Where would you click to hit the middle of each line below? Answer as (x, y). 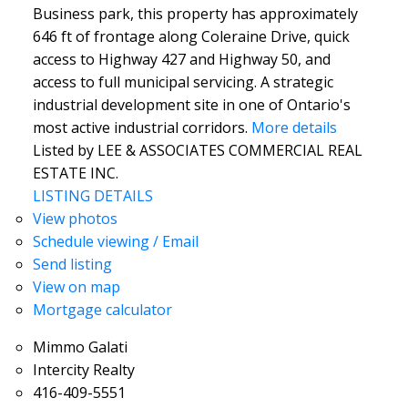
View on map (76, 287)
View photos (75, 219)
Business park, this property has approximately (195, 14)
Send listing (72, 265)
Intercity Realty (83, 370)
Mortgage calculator (102, 310)
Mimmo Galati (80, 347)
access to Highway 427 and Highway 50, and (181, 60)
